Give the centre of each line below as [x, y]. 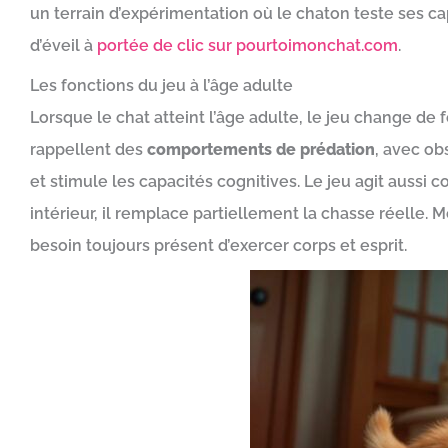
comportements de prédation [261, 149]
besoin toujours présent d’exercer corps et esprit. [218, 245]
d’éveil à [63, 45]
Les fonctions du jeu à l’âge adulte [161, 85]
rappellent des [88, 149]
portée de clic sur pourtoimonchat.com [247, 45]
